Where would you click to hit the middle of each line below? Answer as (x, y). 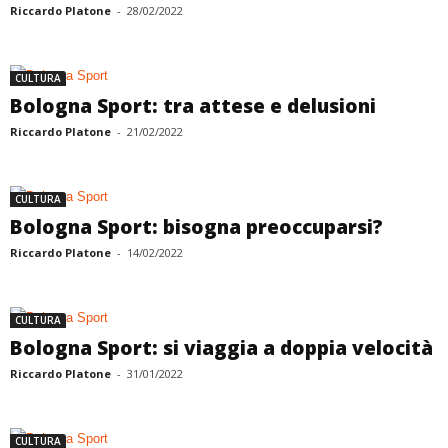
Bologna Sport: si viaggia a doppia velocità (221, 348)
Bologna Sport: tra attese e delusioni (193, 106)
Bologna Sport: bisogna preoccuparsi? (196, 227)
